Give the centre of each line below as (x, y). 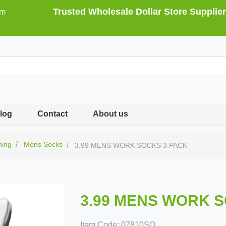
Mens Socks (43, 144)
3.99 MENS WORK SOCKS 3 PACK (130, 145)
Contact (53, 114)
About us (111, 114)
